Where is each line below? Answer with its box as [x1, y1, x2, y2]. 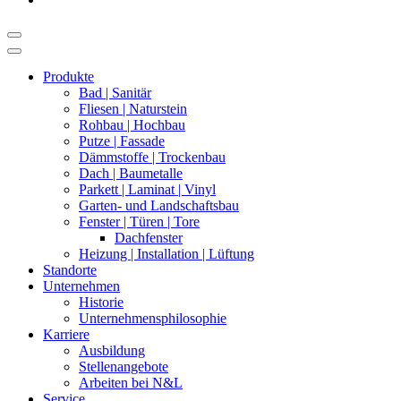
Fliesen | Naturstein [79, 100, 187, 116]
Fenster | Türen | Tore [79, 213, 200, 229]
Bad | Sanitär [79, 84, 151, 100]
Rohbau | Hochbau [79, 116, 185, 132]
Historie [79, 294, 124, 310]
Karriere [43, 326, 90, 342]
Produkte [43, 68, 94, 84]
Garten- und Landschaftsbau [79, 197, 239, 213]
